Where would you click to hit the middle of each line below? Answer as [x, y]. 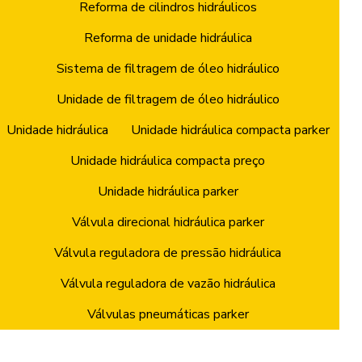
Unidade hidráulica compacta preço [168, 160]
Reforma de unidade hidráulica [168, 38]
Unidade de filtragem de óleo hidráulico [168, 99]
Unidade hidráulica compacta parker [230, 130]
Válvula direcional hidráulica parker [168, 222]
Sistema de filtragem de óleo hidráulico [168, 68]
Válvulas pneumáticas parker [168, 314]
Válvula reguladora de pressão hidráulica [168, 253]
